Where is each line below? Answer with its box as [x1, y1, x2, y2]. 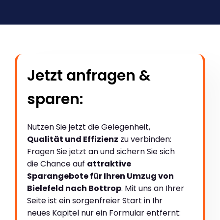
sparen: [27, 89, 83, 110]
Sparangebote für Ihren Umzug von [27, 170, 174, 182]
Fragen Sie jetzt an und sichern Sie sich [27, 146, 175, 158]
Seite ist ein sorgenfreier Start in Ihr [27, 195, 163, 207]
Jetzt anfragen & [27, 65, 151, 86]
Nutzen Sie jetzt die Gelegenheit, [27, 121, 150, 133]
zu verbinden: [118, 134, 171, 145]
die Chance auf [27, 158, 87, 170]
